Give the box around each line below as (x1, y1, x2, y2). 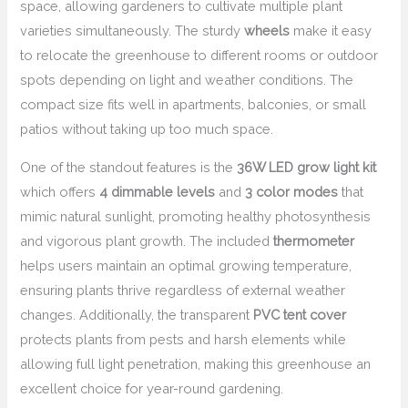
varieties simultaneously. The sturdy (20, 23, 245, 39)
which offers (20, 183, 100, 199)
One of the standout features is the (20, 158, 238, 175)
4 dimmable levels (99, 183, 216, 199)
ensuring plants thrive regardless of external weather (20, 281, 346, 298)
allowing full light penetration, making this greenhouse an (20, 355, 372, 372)
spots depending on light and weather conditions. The (20, 72, 354, 88)
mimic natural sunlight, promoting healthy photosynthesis (20, 208, 372, 224)
